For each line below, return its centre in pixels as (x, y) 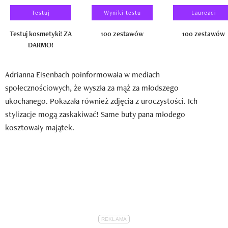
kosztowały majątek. (40, 127)
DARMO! (41, 45)
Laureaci (204, 12)
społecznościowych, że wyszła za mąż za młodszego (92, 88)
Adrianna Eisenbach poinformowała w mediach (82, 74)
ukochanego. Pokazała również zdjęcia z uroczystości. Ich (101, 101)
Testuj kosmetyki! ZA (41, 33)
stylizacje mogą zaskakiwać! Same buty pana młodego (95, 114)
